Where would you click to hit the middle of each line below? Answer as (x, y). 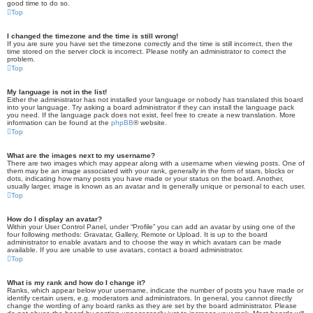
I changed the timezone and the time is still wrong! (93, 36)
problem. (21, 59)
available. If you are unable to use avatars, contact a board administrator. (125, 250)
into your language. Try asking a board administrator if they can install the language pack (151, 107)
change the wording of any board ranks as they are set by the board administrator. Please (152, 306)
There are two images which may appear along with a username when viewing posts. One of (156, 163)
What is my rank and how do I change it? (76, 283)
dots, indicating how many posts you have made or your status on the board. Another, (145, 179)
